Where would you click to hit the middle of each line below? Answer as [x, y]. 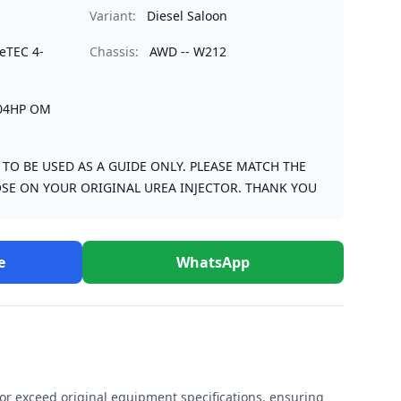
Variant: [113, 16]
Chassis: [114, 51]
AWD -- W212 [188, 51]
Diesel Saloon [187, 16]
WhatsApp [213, 262]
